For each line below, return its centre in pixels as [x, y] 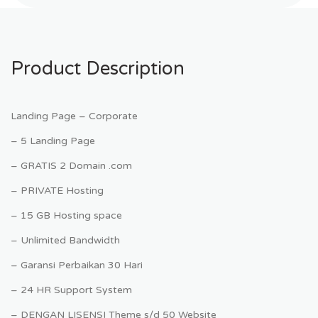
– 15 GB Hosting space [66, 215]
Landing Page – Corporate [74, 116]
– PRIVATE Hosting [57, 190]
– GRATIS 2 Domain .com [71, 165]
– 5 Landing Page [53, 141]
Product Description [98, 68]
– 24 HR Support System [71, 290]
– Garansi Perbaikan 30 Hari [77, 265]
